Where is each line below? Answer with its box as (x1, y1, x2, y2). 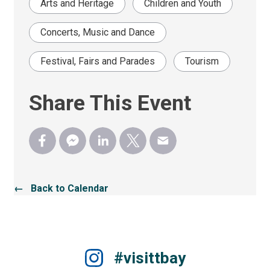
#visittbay (113, 249, 186, 268)
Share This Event (29, 90, 192, 116)
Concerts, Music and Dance (40, 27, 155, 39)
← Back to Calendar (14, 183, 109, 195)
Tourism (185, 55, 219, 67)
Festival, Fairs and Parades (40, 55, 155, 67)
